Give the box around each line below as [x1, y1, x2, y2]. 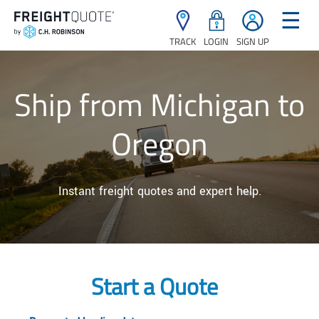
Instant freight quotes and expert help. [58, 183, 261, 199]
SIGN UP [236, 34, 269, 48]
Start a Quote [90, 268, 218, 303]
